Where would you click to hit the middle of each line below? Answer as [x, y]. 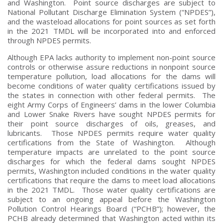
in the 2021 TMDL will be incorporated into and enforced [111, 31]
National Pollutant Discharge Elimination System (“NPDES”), [111, 12]
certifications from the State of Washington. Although [111, 142]
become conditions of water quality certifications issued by [111, 85]
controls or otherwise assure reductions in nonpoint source [111, 66]
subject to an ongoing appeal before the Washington [111, 199]
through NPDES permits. [50, 40]
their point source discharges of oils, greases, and [111, 123]
